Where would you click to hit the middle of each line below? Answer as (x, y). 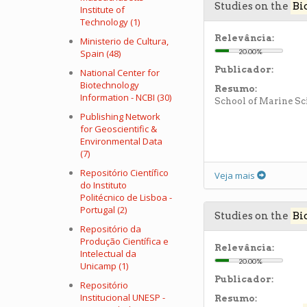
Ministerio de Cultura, (124, 41)
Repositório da (111, 229)
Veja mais (236, 175)
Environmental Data (121, 141)
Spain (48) (100, 53)
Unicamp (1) (104, 266)
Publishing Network (120, 116)
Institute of (102, 10)
